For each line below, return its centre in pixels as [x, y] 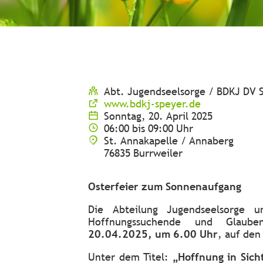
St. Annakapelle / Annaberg [169, 141]
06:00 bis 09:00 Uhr [149, 128]
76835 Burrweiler [143, 153]
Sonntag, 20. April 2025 [158, 116]
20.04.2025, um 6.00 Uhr [153, 234]
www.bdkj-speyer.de [152, 104]
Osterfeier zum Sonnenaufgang [165, 186]
